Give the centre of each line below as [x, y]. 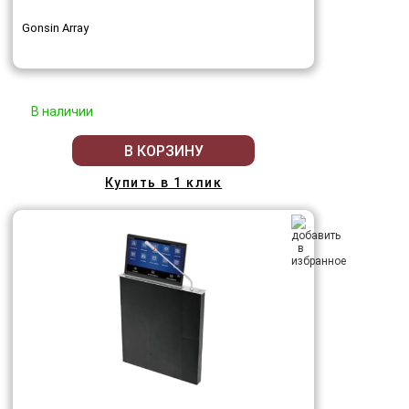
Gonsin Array [55, 28]
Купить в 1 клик [163, 183]
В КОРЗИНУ [163, 151]
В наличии [62, 112]
